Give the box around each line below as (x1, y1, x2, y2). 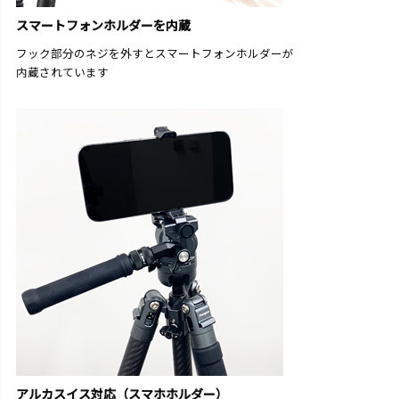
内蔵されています (16, 66, 109, 80)
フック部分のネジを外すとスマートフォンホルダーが (16, 47, 294, 61)
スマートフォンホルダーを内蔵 (16, 19, 191, 34)
